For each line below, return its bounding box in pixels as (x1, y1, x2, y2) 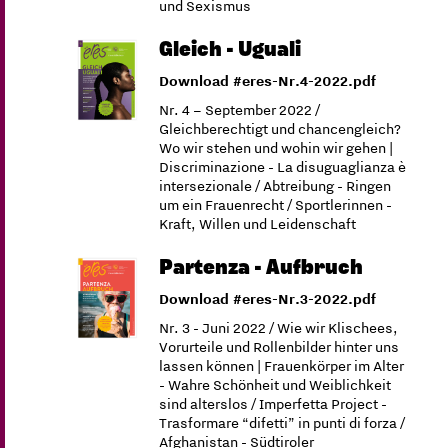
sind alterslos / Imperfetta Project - (159, 394, 388, 414)
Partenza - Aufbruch (159, 257, 364, 278)
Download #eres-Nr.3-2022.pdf (159, 289, 377, 309)
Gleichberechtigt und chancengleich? (159, 119, 402, 139)
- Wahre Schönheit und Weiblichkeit (159, 375, 392, 395)
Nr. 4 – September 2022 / (159, 100, 321, 120)
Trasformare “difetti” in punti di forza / (159, 413, 406, 433)
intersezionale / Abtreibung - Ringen (159, 176, 392, 196)
